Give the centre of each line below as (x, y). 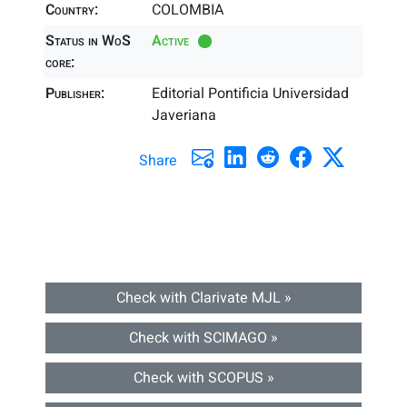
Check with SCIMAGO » (203, 338)
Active (171, 41)
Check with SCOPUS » (203, 378)
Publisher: (75, 94)
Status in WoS (88, 41)
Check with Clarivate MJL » (203, 298)
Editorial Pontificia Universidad (251, 94)
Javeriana (184, 115)
